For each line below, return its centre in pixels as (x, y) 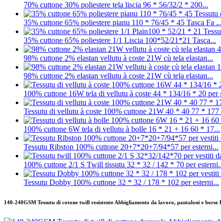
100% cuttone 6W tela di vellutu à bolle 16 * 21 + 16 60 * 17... (122, 129)
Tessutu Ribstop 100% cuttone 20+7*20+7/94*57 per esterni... (121, 147)
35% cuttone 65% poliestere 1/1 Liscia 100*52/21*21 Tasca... (120, 40)
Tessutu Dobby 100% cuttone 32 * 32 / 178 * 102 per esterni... (121, 183)
